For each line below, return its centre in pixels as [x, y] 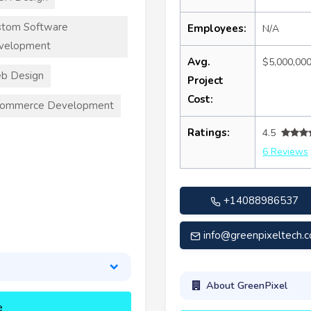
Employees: [217, 28]
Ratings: [209, 132]
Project [205, 80]
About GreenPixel [246, 286]
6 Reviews [285, 151]
